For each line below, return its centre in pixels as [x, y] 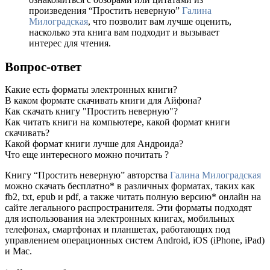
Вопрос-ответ [43, 66]
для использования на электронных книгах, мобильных [120, 218]
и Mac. [18, 251]
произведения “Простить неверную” [105, 11]
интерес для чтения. [70, 43]
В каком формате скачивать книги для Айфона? [103, 100]
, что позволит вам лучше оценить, [160, 22]
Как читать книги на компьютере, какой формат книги [118, 122]
